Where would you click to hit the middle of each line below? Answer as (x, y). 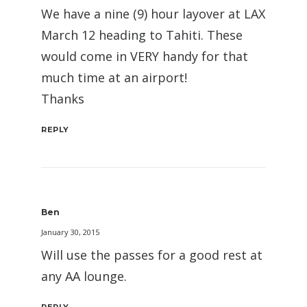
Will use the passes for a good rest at (152, 255)
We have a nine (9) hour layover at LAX (153, 14)
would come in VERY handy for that (145, 56)
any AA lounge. (84, 276)
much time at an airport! (114, 77)
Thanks (63, 99)
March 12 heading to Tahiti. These (142, 35)
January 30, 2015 (70, 232)
